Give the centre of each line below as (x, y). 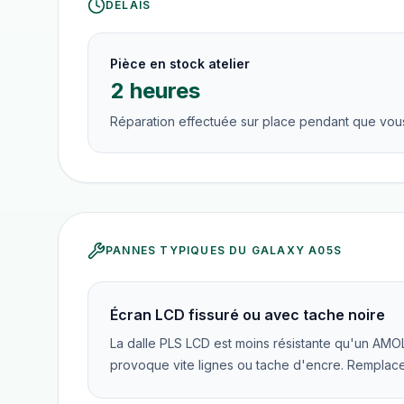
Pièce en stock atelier (180, 64)
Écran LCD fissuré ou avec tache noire (248, 315)
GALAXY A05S (297, 250)
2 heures (155, 91)
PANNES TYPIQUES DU (179, 250)
